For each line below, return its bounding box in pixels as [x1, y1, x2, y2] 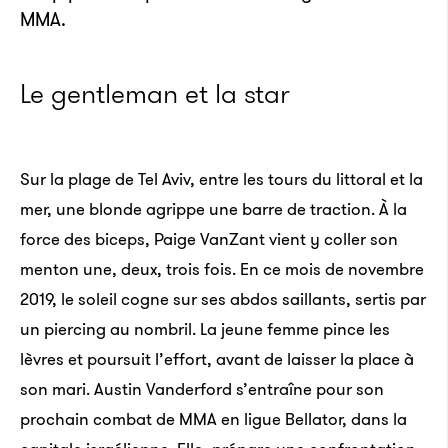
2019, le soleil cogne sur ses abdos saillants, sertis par [20, 287, 426, 311]
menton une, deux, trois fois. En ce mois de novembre [20, 257, 424, 281]
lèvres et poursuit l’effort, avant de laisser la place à [20, 347, 414, 371]
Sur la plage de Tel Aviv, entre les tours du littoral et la [20, 167, 423, 191]
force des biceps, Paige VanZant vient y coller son [20, 227, 398, 251]
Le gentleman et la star [20, 75, 290, 113]
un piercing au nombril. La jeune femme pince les [20, 317, 390, 341]
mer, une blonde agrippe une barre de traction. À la [20, 197, 407, 221]
